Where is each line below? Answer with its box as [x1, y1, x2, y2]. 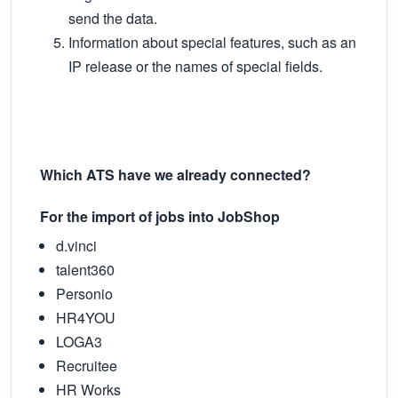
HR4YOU [56, 307, 123, 328]
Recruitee [56, 355, 128, 376]
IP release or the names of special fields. [68, 56, 322, 76]
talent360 [56, 259, 125, 280]
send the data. [68, 8, 157, 28]
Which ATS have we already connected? [40, 164, 311, 185]
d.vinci [56, 235, 100, 256]
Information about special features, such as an [68, 32, 356, 52]
